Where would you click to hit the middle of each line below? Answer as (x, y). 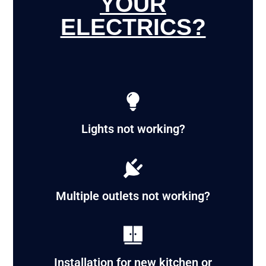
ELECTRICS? (133, 27)
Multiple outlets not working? (133, 196)
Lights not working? (133, 129)
